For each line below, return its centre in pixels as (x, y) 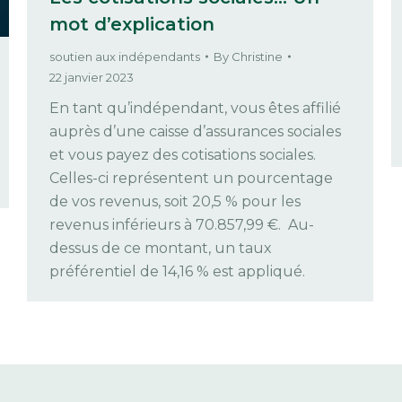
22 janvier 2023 (92, 77)
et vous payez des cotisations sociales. (184, 154)
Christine (257, 56)
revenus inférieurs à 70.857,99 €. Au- (182, 224)
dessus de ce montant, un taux (161, 248)
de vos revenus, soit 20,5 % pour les (175, 201)
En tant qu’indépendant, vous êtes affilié (195, 108)
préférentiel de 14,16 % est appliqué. (177, 271)
